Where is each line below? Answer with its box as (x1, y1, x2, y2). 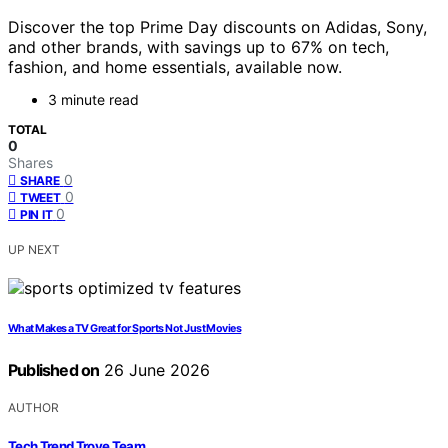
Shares (8, 154, 53, 172)
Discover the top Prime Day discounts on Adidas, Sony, (8, 17, 427, 38)
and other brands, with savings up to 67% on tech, (8, 37, 389, 58)
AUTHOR (8, 400, 59, 416)
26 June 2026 (99, 360, 211, 381)
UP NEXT (8, 242, 60, 258)
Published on (8, 360, 100, 381)
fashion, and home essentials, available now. (8, 57, 342, 78)
